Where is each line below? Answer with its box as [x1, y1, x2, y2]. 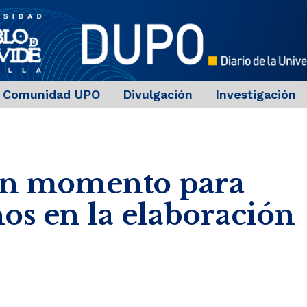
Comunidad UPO [2, 87, 100, 102]
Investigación [214, 87, 296, 102]
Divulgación [122, 87, 193, 102]
